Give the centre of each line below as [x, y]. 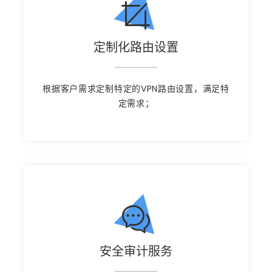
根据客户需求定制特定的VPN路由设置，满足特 [136, 89]
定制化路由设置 [136, 48]
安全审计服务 [136, 252]
